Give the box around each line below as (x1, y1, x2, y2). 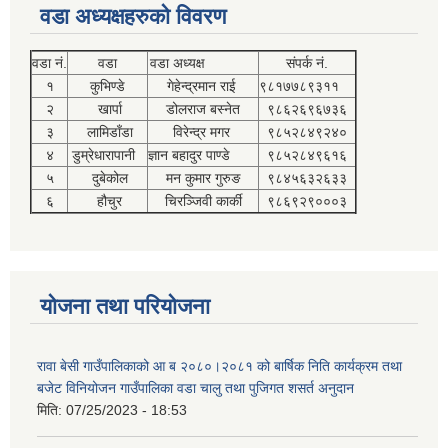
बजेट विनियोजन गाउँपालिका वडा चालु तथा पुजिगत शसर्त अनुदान (37, 379, 354, 396)
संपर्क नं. (286, 54, 328, 71)
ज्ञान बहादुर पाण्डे (148, 146, 258, 163)
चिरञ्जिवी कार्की (164, 192, 242, 209)
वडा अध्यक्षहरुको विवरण (40, 3, 226, 29)
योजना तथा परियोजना (40, 293, 210, 319)
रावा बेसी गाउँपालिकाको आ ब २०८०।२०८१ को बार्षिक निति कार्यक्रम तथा (37, 357, 402, 374)
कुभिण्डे (86, 77, 129, 94)
